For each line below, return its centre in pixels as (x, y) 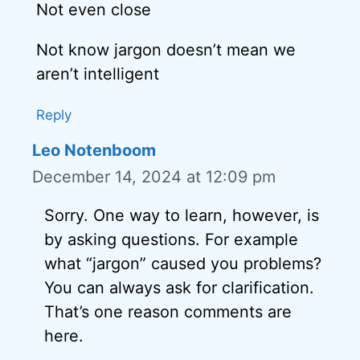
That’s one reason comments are (168, 311)
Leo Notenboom (94, 150)
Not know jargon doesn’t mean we (166, 49)
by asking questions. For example (171, 239)
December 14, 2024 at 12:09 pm (154, 176)
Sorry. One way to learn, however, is (182, 215)
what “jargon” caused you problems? (183, 263)
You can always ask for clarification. (179, 287)
